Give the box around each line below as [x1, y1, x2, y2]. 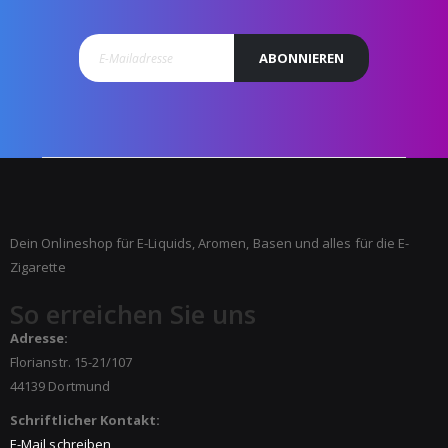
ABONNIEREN [259, 49, 345, 68]
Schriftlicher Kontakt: [10, 410, 161, 429]
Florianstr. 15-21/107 [10, 352, 133, 371]
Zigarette [10, 258, 66, 277]
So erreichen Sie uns [10, 296, 257, 333]
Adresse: [10, 328, 69, 347]
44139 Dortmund [10, 376, 110, 395]
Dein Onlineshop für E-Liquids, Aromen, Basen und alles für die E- [10, 234, 410, 253]
